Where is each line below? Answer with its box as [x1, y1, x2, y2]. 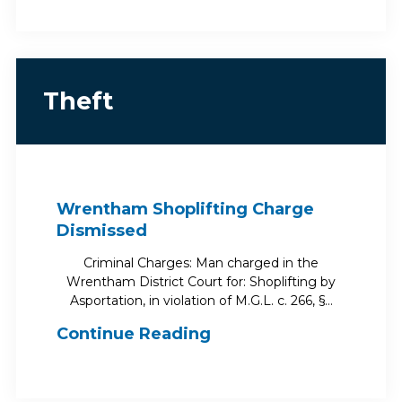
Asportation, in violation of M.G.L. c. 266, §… [69, 293, 333, 309]
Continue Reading [56, 324, 211, 344]
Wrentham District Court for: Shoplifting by [66, 274, 336, 290]
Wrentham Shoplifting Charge [56, 199, 314, 219]
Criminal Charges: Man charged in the [83, 255, 319, 271]
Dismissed [56, 221, 147, 240]
